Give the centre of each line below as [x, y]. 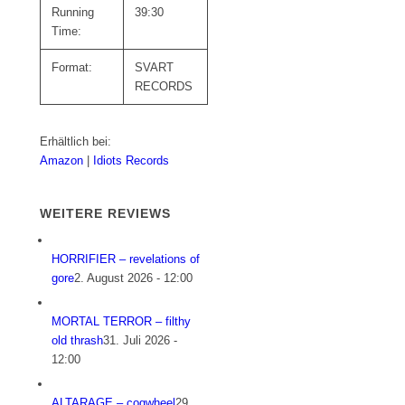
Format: [72, 67]
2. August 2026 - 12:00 [134, 278]
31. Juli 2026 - [141, 341]
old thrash [78, 341]
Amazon [64, 160]
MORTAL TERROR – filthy [122, 322]
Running [73, 12]
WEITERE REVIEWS [106, 214]
